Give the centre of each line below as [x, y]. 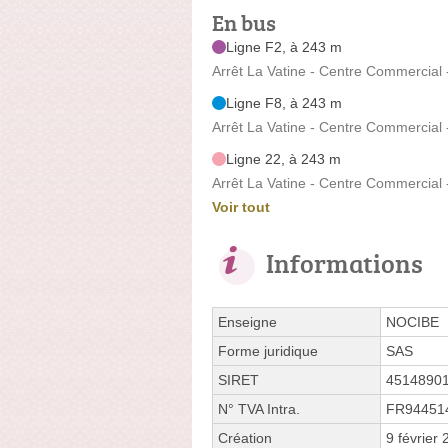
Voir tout [241, 206]
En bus [244, 22]
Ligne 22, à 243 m [283, 158]
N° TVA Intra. [259, 408]
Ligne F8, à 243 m [284, 102]
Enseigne [247, 321]
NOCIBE [412, 321]
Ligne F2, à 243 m [284, 46]
